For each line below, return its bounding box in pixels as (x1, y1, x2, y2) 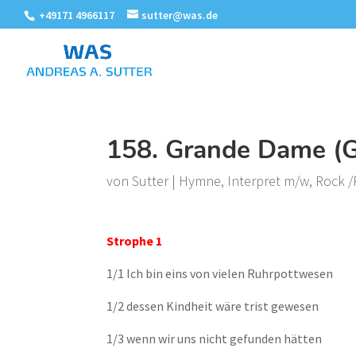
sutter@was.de (141, 7, 218, 22)
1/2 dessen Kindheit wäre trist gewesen (106, 298, 319, 314)
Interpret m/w (227, 172, 310, 190)
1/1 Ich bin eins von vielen (106, 265, 248, 281)
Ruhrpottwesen (247, 265, 334, 281)
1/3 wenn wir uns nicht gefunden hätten (106, 331, 323, 346)
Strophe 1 (106, 233, 163, 249)
